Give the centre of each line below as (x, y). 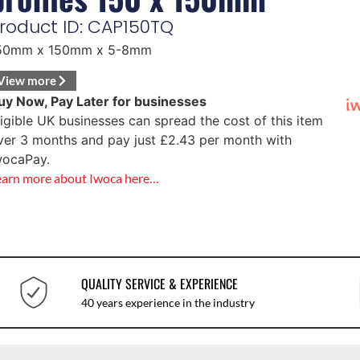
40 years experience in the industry (168, 303)
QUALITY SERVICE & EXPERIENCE (159, 284)
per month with (243, 140)
